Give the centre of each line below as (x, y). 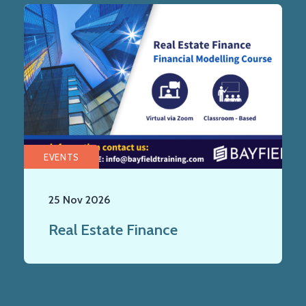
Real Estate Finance (113, 230)
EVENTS (61, 157)
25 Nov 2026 (80, 200)
